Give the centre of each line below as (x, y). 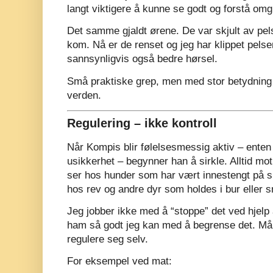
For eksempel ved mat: (119, 261)
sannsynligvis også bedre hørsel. (142, 59)
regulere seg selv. (108, 239)
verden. (84, 95)
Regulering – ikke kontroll (142, 123)
